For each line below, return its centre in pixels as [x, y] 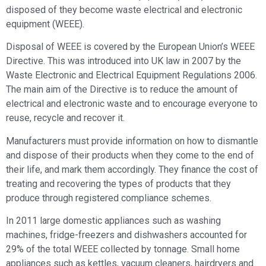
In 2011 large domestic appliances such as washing [113, 221]
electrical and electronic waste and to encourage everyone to [132, 104]
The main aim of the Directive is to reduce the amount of [122, 90]
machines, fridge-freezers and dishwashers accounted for [126, 235]
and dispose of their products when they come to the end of [130, 155]
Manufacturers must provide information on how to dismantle [132, 141]
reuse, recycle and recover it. [65, 118]
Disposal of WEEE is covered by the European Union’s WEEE [130, 47]
